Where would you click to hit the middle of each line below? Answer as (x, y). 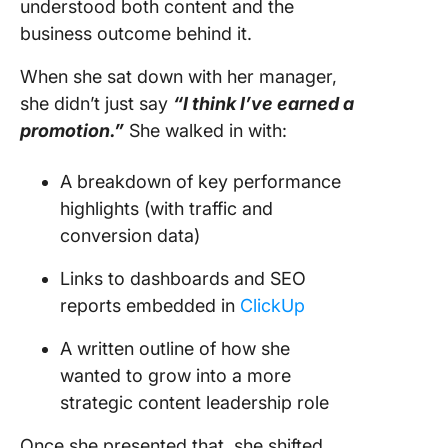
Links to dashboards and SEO (183, 279)
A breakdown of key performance (200, 182)
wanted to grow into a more (175, 376)
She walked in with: (205, 131)
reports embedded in (150, 306)
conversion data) (130, 236)
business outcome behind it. (136, 34)
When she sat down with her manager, (178, 77)
